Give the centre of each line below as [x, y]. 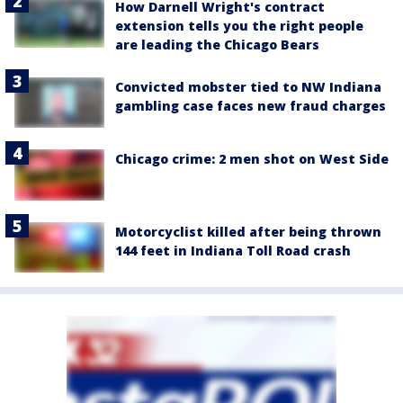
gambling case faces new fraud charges [251, 106]
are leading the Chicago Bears [217, 45]
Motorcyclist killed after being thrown [248, 231]
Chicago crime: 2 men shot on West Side [252, 159]
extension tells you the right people [239, 26]
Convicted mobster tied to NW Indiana [248, 87]
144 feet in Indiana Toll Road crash [233, 250]
